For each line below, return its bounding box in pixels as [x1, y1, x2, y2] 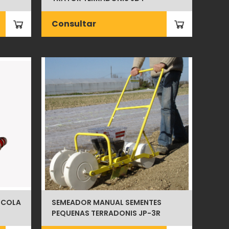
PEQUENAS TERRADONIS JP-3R [52, 208, 161, 218]
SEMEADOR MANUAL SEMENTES [52, 197, 162, 208]
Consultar [52, 17, 97, 30]
